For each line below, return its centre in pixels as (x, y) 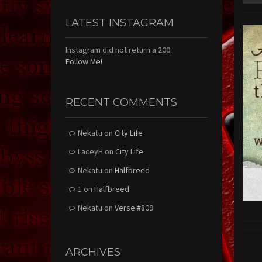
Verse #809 (134, 207)
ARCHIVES (93, 252)
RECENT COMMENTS (121, 102)
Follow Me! (84, 61)
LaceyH (90, 151)
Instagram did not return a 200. (119, 49)
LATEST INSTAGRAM (120, 23)
